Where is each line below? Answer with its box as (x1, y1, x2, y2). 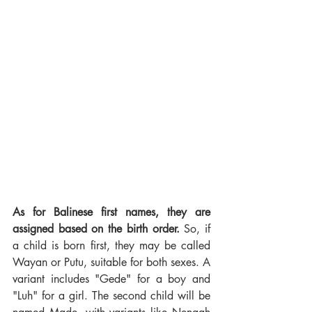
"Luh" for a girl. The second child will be (13, 288, 210, 303)
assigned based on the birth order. (13, 221, 180, 236)
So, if (179, 221, 211, 236)
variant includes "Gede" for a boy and (13, 271, 210, 286)
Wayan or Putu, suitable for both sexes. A (13, 254, 210, 270)
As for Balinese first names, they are (13, 204, 210, 219)
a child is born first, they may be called (13, 237, 210, 253)
